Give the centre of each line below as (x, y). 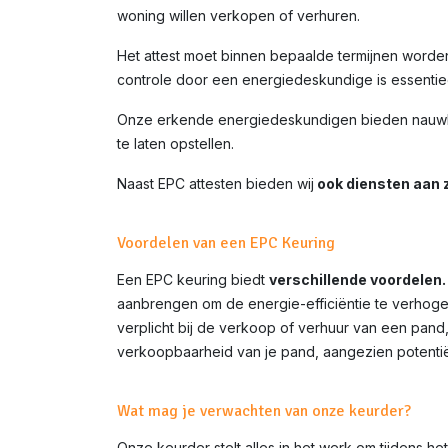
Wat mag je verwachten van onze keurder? (264, 411)
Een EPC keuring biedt (193, 280)
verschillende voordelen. (357, 280)
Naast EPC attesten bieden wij (215, 184)
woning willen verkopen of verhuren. (238, 16)
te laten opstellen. (175, 144)
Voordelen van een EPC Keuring (226, 243)
